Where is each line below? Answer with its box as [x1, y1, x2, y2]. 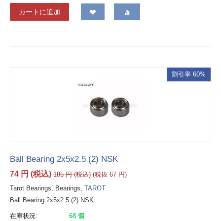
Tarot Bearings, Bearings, [10, 184, 84, 192]
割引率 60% [172, 71, 206, 78]
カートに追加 [19, 8, 60, 16]
